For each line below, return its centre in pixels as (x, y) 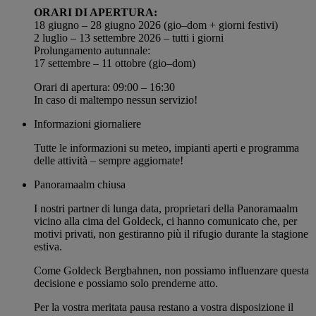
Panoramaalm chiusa (80, 184)
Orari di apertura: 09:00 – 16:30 (104, 87)
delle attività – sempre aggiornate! (109, 160)
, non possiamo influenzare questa (234, 270)
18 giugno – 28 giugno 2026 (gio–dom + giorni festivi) (156, 25)
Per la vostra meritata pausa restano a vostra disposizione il (164, 307)
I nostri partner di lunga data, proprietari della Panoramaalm (166, 208)
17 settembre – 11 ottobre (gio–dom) (115, 63)
